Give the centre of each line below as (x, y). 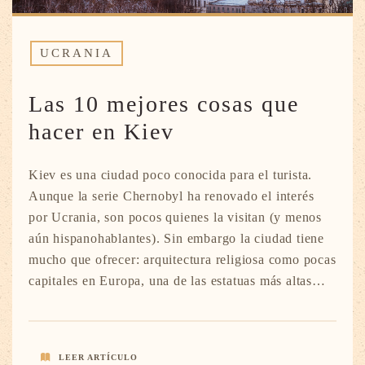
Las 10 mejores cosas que (164, 104)
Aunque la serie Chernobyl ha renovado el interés (172, 196)
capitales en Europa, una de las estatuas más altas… (177, 281)
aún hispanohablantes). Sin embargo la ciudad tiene (176, 239)
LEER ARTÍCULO (98, 358)
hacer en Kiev (101, 132)
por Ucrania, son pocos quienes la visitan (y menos (175, 218)
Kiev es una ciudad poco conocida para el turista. (171, 175)
